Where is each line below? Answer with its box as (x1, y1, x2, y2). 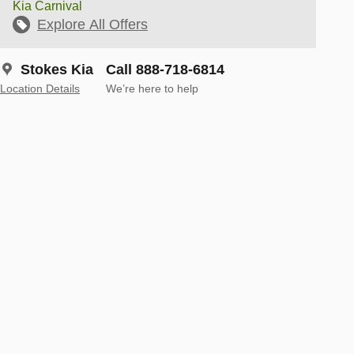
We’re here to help (106, 82, 198, 95)
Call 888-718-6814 (106, 61, 224, 77)
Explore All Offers (37, 16, 148, 32)
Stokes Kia (21, 61, 93, 77)
